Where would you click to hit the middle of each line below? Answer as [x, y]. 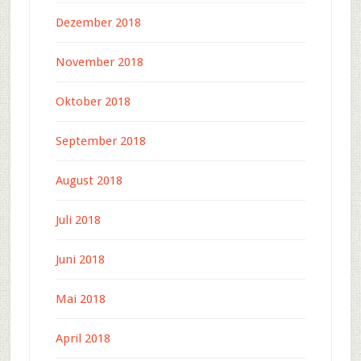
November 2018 [99, 62]
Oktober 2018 [93, 102]
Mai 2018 [80, 299]
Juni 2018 [80, 260]
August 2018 [89, 181]
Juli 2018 [78, 220]
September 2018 [100, 141]
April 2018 [83, 339]
